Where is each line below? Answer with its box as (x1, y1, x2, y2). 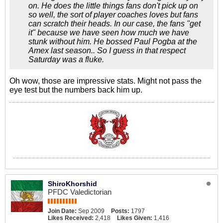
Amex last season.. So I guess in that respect (28, 46, 186, 55)
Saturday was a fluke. (28, 55, 104, 64)
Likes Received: (48, 215, 94, 222)
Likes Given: (117, 215, 152, 222)
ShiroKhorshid (48, 180, 97, 188)
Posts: (111, 208, 129, 215)
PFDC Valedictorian (48, 188, 111, 196)
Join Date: (48, 208, 77, 215)
